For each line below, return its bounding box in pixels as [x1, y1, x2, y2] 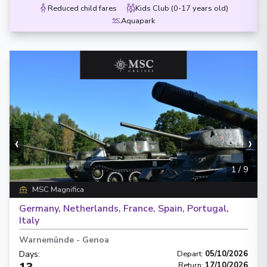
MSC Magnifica [32, 184, 84, 195]
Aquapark [121, 15, 155, 26]
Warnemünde [19, 234, 74, 246]
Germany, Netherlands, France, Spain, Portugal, [19, 202, 229, 215]
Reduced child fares [48, 3, 117, 14]
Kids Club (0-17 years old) [135, 3, 228, 14]
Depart [177, 249, 201, 259]
